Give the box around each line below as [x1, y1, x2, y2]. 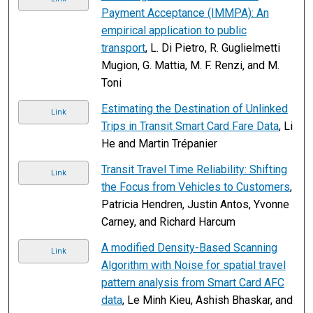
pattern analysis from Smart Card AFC [101, 275, 284, 289]
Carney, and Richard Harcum [101, 214, 235, 228]
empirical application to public [101, 23, 247, 37]
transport [101, 41, 145, 54]
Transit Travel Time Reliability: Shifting [101, 162, 287, 176]
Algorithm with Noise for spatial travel [101, 258, 286, 272]
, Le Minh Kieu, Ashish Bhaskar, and [122, 293, 293, 307]
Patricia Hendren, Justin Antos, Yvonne [101, 197, 289, 211]
